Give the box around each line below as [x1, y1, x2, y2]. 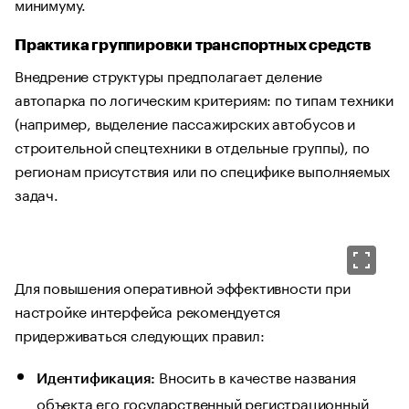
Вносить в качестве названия [155, 364, 356, 388]
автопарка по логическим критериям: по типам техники [15, 87, 393, 110]
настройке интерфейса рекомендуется [15, 299, 281, 322]
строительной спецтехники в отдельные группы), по [15, 134, 370, 158]
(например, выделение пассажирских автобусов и [15, 110, 355, 134]
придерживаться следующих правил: [15, 322, 265, 346]
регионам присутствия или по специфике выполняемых [15, 158, 391, 182]
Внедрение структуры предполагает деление [15, 63, 322, 87]
